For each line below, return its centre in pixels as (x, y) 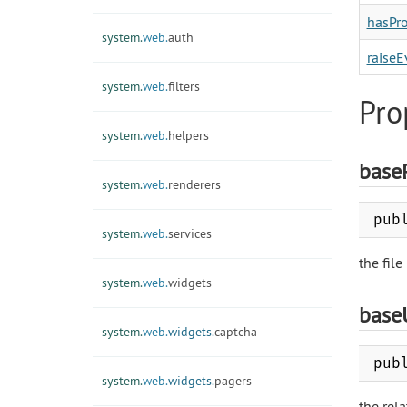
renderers (194, 184)
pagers (233, 380)
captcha (236, 331)
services (190, 233)
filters (184, 86)
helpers (189, 135)
